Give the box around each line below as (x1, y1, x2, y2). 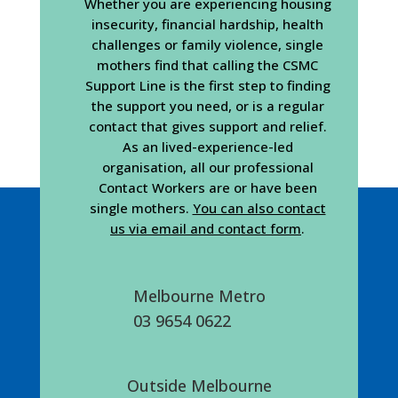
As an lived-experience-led (122, 137, 293, 155)
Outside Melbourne (126, 374, 272, 396)
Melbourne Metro (132, 284, 266, 306)
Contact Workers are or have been (98, 178, 317, 196)
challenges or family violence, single (92, 35, 323, 53)
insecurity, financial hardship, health (92, 14, 323, 33)
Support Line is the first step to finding (84, 76, 330, 94)
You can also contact (192, 198, 326, 217)
